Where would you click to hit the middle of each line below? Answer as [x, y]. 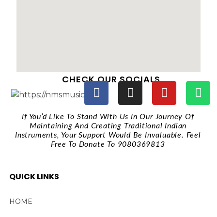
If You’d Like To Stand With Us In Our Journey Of [108, 116]
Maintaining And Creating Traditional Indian [108, 126]
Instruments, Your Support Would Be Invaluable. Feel [108, 135]
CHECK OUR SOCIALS [111, 79]
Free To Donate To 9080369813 [108, 144]
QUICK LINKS [34, 176]
